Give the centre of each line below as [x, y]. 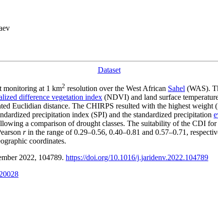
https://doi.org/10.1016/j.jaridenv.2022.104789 [137, 158]
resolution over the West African [117, 89]
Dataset [109, 70]
